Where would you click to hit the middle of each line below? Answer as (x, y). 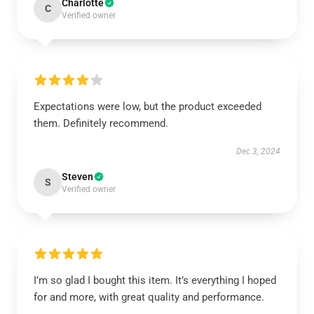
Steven (77, 177)
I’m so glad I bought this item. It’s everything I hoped (155, 280)
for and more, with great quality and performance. (149, 297)
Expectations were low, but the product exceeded (148, 107)
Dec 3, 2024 (258, 151)
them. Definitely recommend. (101, 123)
